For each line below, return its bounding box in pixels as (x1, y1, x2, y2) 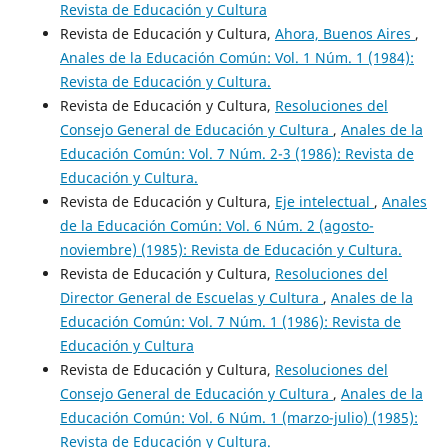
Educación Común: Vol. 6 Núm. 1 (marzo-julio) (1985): (60, 407, 418, 427)
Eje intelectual (275, 191, 374, 211)
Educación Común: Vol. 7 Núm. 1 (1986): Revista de (60, 311, 401, 331)
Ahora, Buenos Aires (275, 23, 415, 43)
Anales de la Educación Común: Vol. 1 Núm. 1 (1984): (60, 47, 414, 67)
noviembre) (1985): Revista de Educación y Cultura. (60, 239, 402, 259)
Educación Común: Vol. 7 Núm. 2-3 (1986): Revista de (60, 143, 414, 163)
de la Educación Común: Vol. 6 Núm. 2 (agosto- (60, 215, 374, 235)
